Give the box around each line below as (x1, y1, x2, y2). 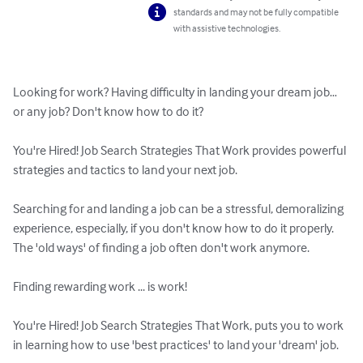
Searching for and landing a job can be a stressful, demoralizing (13, 200, 346, 217)
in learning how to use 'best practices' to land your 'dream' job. (13, 336, 339, 353)
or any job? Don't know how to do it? (13, 103, 203, 120)
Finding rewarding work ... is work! (13, 278, 187, 295)
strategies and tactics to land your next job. (13, 161, 237, 178)
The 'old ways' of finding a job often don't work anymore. (13, 239, 312, 256)
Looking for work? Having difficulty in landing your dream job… (13, 83, 340, 100)
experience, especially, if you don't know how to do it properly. (13, 220, 336, 237)
